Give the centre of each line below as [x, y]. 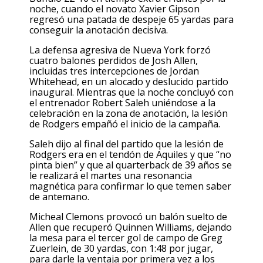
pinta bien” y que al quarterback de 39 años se [131, 165]
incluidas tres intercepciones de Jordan [114, 71]
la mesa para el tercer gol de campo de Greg [126, 238]
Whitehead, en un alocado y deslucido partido [129, 81]
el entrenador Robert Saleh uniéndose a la [122, 102]
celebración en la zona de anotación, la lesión [129, 113]
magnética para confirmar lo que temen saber [130, 186]
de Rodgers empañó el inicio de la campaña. [125, 124]
